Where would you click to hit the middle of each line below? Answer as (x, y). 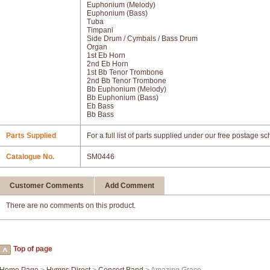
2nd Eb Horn (108, 64)
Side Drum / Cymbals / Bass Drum (142, 39)
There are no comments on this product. (71, 206)
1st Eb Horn (106, 55)
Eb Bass (100, 106)
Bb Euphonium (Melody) (127, 89)
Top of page (33, 249)
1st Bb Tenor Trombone (125, 72)
